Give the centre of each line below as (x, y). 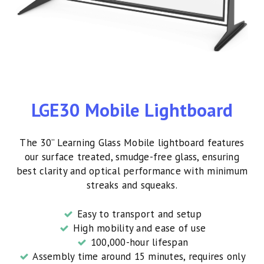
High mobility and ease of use (139, 228)
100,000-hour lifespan (139, 242)
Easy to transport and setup (139, 214)
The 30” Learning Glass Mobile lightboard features (132, 143)
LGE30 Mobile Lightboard (132, 110)
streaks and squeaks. (132, 185)
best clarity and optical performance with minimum (132, 171)
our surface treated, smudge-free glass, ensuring (132, 157)
